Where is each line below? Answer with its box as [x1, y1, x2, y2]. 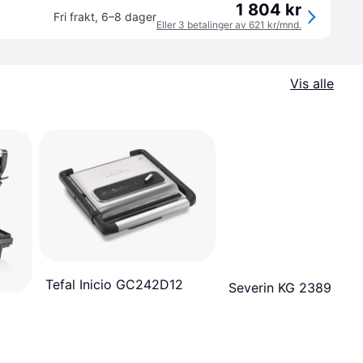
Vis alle [290, 75, 334, 92]
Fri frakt [53, 10, 95, 23]
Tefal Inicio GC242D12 [45, 275, 183, 293]
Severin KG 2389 [228, 279, 331, 296]
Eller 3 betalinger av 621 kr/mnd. [156, 19, 301, 31]
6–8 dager [101, 10, 156, 23]
